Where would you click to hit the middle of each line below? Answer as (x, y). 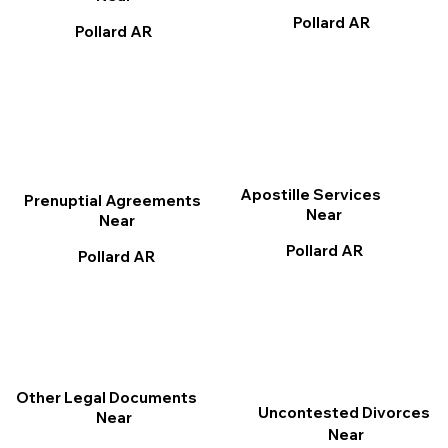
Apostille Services (311, 195)
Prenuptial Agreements (112, 201)
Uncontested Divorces (343, 413)
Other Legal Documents (106, 398)
